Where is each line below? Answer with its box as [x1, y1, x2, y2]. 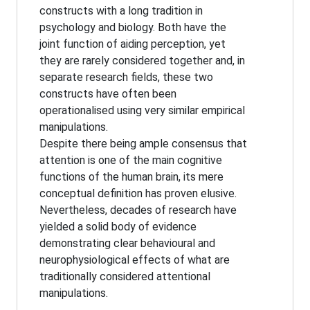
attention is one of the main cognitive [39, 154, 222, 167]
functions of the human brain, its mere [39, 170, 224, 184]
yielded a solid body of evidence [39, 220, 197, 234]
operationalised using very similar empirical [39, 104, 245, 118]
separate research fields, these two [39, 71, 213, 84]
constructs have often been [39, 87, 176, 101]
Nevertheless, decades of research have [39, 203, 237, 217]
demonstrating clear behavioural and [39, 237, 215, 250]
